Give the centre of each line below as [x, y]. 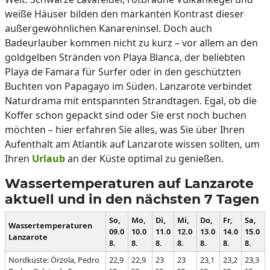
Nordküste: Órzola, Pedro [54, 260]
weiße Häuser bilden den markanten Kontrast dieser [124, 14]
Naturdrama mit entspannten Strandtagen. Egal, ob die [131, 101]
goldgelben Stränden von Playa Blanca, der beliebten [125, 57]
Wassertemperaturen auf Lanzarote [129, 183]
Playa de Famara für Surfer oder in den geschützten [123, 72]
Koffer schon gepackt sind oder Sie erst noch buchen [126, 115]
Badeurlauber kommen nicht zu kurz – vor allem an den [131, 43]
